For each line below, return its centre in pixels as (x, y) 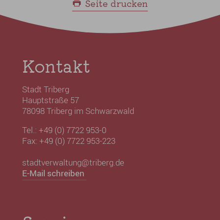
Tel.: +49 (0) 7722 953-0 (64, 130)
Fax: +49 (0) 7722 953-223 (69, 140)
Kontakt (56, 65)
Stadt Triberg (45, 89)
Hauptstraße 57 (50, 100)
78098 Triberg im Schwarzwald (78, 110)
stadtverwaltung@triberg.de (73, 162)
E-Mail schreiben (53, 173)
